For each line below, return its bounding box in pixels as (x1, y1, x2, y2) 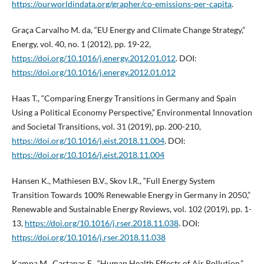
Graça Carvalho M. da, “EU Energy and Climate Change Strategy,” (11, 25, 245, 35)
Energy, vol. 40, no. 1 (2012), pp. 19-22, (11, 39, 151, 49)
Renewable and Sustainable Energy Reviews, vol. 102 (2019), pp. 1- (11, 204, 252, 214)
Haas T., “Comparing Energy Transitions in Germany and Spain (11, 93, 236, 104)
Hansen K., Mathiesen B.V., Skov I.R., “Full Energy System (11, 176, 215, 186)
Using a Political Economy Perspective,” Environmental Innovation (11, 107, 252, 118)
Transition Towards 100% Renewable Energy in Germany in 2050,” (11, 190, 250, 200)
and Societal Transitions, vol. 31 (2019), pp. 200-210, (11, 121, 201, 132)
